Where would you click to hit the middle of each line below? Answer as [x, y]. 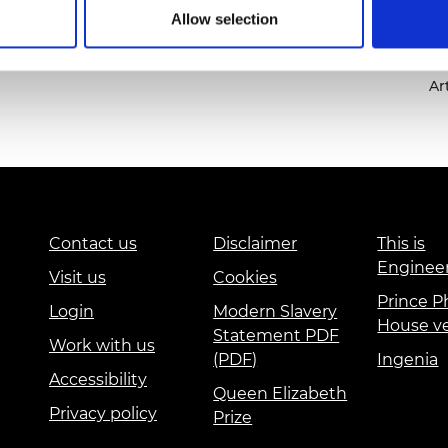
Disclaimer [255, 244]
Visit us [77, 278]
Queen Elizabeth [280, 394]
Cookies [245, 278]
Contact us [93, 244]
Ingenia [408, 360]
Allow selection [224, 19]
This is [401, 244]
